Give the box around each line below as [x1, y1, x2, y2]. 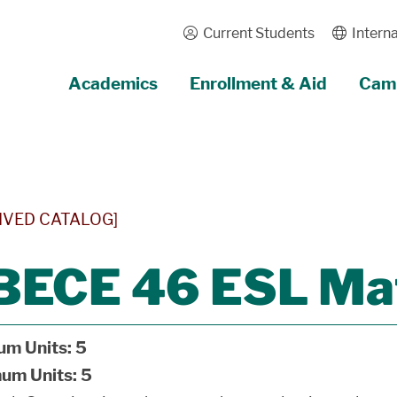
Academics [67, 74, 158, 94]
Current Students [197, 25, 315, 42]
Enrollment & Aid [189, 74, 327, 94]
